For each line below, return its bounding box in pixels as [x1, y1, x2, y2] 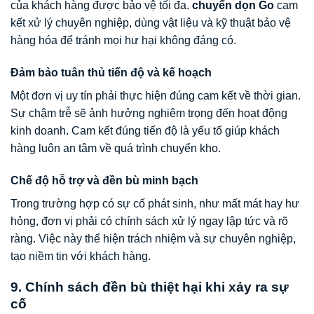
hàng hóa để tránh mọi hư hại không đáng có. [11, 34, 236, 46]
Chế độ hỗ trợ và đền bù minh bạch [11, 174, 198, 186]
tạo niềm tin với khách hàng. [11, 250, 151, 262]
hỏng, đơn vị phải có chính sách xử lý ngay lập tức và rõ [11, 214, 288, 227]
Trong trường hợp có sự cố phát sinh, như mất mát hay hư [11, 197, 299, 210]
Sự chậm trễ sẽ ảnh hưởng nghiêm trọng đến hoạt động [11, 107, 287, 119]
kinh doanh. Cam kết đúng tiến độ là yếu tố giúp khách [11, 124, 280, 137]
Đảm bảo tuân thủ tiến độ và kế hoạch [11, 66, 212, 78]
